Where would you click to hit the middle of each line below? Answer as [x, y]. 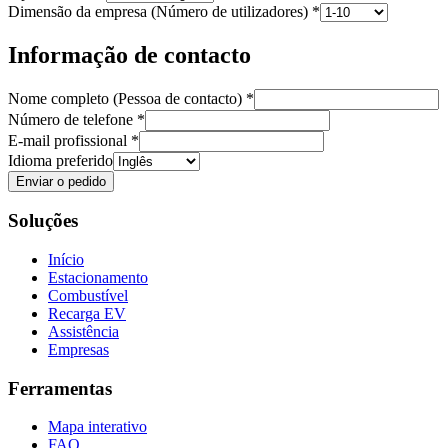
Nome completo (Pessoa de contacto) [125, 98]
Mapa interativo [97, 427]
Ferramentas [60, 388]
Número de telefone [70, 119]
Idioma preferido [60, 160]
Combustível [88, 295]
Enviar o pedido [61, 181]
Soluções [43, 221]
